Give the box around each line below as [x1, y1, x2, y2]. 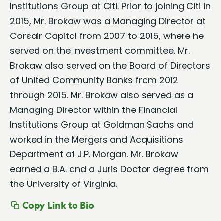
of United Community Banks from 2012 [10, 74, 178, 87]
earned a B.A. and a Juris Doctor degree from [10, 163, 209, 176]
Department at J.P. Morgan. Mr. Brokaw [10, 148, 178, 161]
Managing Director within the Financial [10, 104, 177, 116]
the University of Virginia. [10, 178, 117, 190]
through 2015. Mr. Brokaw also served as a [10, 89, 193, 102]
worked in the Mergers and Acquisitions [10, 133, 183, 146]
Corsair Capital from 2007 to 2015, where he [10, 30, 204, 42]
